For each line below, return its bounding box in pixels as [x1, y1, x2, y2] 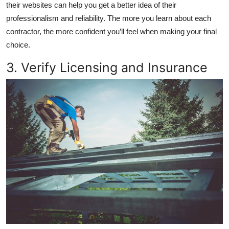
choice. [6, 40, 30, 50]
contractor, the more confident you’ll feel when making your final [6, 27, 217, 36]
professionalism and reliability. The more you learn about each [6, 14, 211, 23]
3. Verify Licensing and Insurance [6, 60, 208, 76]
